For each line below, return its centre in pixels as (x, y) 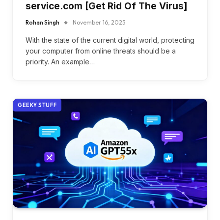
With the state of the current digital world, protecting (110, 40)
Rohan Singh (42, 22)
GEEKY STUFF (37, 105)
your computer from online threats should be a (101, 51)
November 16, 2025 (99, 22)
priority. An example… (60, 61)
